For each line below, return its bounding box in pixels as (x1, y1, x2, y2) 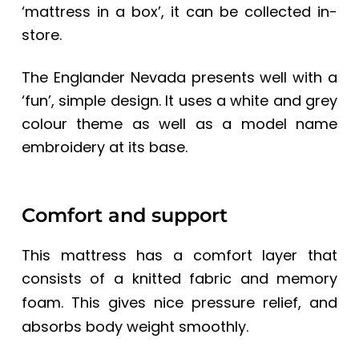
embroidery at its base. (21, 137, 188, 158)
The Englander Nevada (21, 67, 186, 88)
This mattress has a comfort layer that (21, 244, 338, 265)
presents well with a (191, 67, 338, 88)
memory (268, 268, 338, 288)
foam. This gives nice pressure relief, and (21, 292, 338, 313)
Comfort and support (21, 204, 228, 228)
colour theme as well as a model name (21, 114, 338, 135)
